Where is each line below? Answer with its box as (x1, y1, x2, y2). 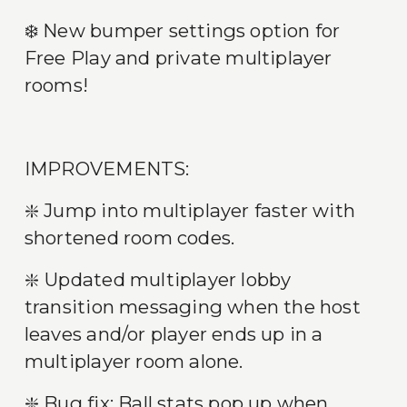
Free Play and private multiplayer (24, 46, 333, 70)
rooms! (24, 74, 89, 97)
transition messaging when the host (24, 295, 361, 319)
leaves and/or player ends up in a (24, 323, 323, 346)
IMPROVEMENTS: (24, 157, 190, 181)
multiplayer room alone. (24, 350, 243, 373)
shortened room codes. (24, 226, 235, 250)
